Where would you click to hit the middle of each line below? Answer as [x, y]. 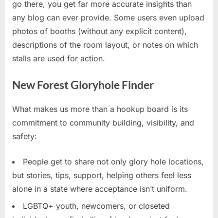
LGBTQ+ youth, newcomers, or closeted [96, 206]
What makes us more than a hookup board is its [100, 109]
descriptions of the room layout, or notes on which [105, 45]
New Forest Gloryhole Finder [83, 85]
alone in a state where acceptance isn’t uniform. [100, 189]
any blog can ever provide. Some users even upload [108, 18]
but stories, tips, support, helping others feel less [102, 175]
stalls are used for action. [59, 59]
